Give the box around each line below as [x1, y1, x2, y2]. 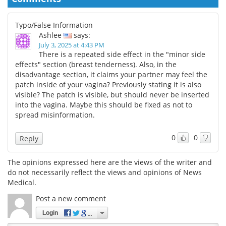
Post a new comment [36, 193, 106, 203]
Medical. [8, 177, 36, 187]
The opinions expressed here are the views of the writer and [8, 157, 212, 167]
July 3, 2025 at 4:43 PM [39, 40, 104, 49]
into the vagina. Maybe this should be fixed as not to [15, 99, 192, 109]
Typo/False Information [15, 20, 93, 30]
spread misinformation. [15, 109, 95, 120]
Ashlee [39, 30, 62, 40]
